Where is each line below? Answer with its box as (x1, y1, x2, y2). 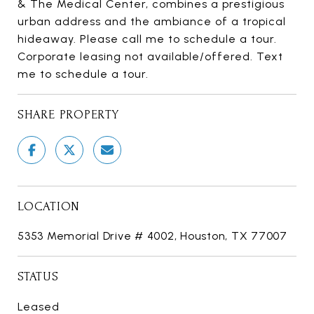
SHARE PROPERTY (18, 108, 119, 122)
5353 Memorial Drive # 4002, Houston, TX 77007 (18, 229, 287, 243)
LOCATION (18, 200, 80, 214)
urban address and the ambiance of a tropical (18, 15, 286, 29)
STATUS (18, 270, 59, 284)
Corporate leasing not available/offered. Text (18, 50, 283, 64)
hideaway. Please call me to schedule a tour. (18, 32, 277, 46)
